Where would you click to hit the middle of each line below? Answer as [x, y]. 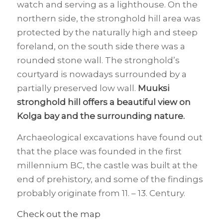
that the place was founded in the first [99, 151]
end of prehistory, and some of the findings [110, 179]
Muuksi [153, 88]
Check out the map [58, 214]
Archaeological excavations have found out [110, 137]
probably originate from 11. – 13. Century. [101, 193]
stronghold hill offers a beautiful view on [104, 102]
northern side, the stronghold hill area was [109, 19]
